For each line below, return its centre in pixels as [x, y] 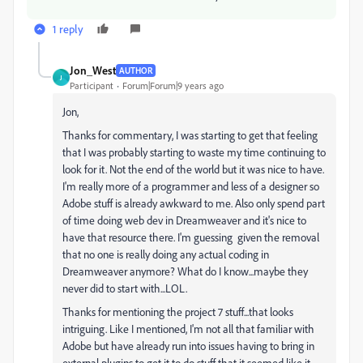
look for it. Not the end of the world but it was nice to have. [193, 169]
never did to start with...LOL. [125, 288]
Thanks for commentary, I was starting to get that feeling [190, 135]
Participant [92, 85]
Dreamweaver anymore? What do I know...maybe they [185, 271]
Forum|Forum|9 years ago [173, 85]
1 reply [68, 29]
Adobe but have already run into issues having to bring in [188, 346]
